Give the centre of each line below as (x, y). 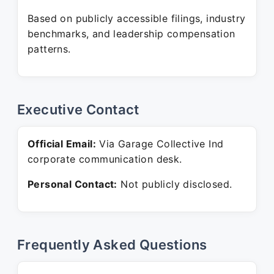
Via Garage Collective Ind (160, 144)
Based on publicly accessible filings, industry (137, 18)
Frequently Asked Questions (112, 245)
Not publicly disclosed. (175, 184)
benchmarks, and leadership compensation (131, 34)
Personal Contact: (72, 184)
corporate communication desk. (105, 159)
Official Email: (62, 144)
